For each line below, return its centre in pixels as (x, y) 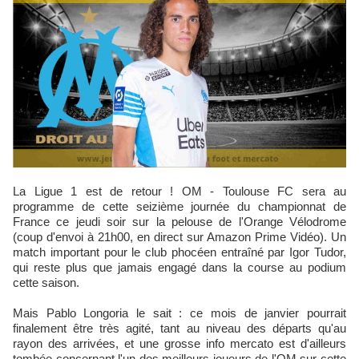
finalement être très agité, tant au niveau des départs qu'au (179, 328)
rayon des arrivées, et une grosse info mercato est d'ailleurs (179, 343)
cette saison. (46, 282)
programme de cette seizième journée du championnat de (179, 206)
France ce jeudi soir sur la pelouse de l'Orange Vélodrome (179, 222)
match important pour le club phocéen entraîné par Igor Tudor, (179, 252)
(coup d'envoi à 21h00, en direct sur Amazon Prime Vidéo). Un (179, 237)
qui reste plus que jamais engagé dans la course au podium (179, 267)
